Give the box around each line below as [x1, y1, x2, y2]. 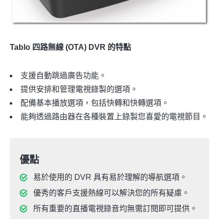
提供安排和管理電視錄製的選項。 [21, 85, 138, 94]
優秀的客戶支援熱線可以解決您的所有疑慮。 [33, 189, 190, 197]
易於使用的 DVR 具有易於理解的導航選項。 [33, 173, 187, 182]
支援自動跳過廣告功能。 [21, 71, 107, 80]
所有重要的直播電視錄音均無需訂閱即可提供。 [33, 204, 197, 213]
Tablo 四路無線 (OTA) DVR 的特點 [10, 43, 131, 52]
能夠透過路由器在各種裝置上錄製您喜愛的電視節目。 [21, 112, 208, 121]
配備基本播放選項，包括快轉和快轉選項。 [21, 99, 169, 108]
